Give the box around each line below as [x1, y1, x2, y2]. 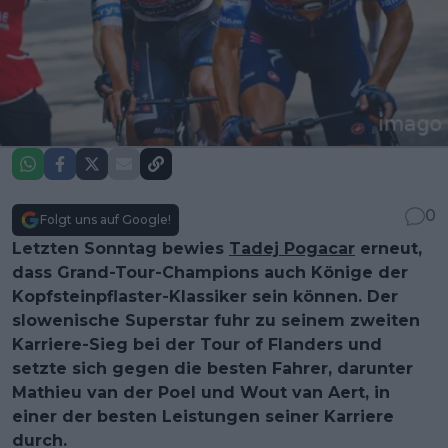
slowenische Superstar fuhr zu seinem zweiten [12, 310, 420, 330]
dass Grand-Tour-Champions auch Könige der [12, 262, 408, 282]
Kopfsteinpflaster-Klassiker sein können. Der [12, 286, 398, 306]
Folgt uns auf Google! [40, 211, 171, 227]
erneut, [355, 238, 422, 258]
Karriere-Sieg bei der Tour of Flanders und [12, 334, 382, 354]
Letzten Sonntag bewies [12, 238, 229, 258]
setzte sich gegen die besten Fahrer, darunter [12, 358, 413, 378]
